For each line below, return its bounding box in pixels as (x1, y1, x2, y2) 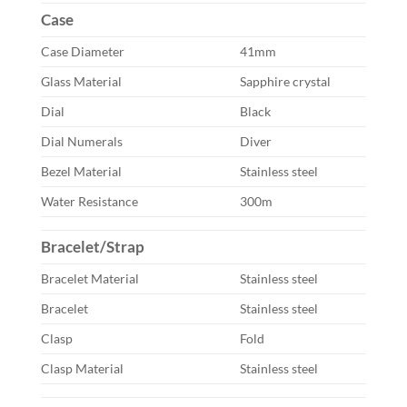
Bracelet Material (41, 271, 139, 286)
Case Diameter (41, 44, 124, 59)
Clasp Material (41, 361, 124, 376)
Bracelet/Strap (41, 237, 144, 256)
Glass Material (41, 74, 122, 89)
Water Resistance (41, 194, 138, 209)
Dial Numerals (41, 134, 123, 149)
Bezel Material (41, 164, 122, 179)
